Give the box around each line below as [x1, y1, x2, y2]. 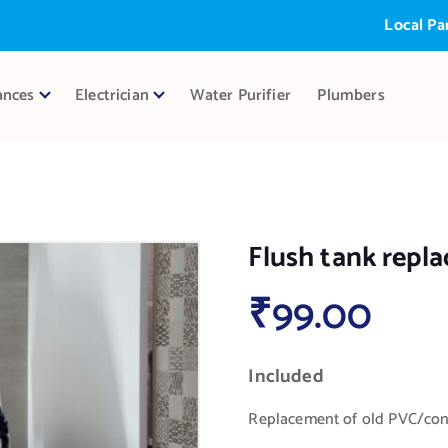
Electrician [75, 82, 149, 109]
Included [248, 361, 324, 392]
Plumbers [317, 82, 385, 109]
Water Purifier [189, 82, 291, 109]
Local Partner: [344, 12, 444, 39]
